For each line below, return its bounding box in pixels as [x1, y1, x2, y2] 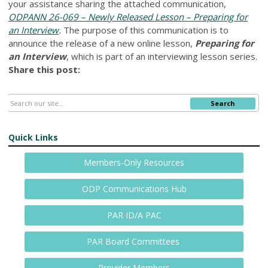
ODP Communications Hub [81, 182, 187, 194]
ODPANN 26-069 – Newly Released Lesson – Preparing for [8, 10, 248, 23]
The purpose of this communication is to [63, 23, 229, 36]
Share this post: [8, 63, 80, 75]
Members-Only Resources [84, 156, 184, 168]
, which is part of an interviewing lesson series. [66, 50, 257, 62]
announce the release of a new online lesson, [8, 36, 195, 49]
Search [211, 98, 236, 108]
